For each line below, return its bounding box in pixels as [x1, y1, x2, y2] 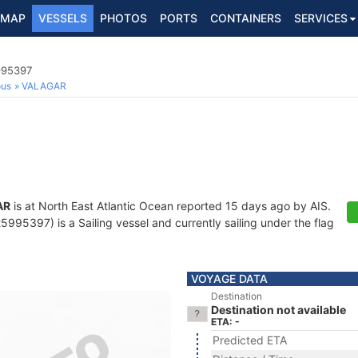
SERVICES [294, 11, 348, 25]
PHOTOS [100, 11, 147, 25]
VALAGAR [22, 80, 66, 92]
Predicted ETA [213, 333, 287, 347]
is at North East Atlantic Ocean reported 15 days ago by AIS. [10, 199, 331, 213]
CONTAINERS [210, 11, 281, 25]
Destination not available [211, 303, 346, 316]
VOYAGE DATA [191, 272, 268, 285]
